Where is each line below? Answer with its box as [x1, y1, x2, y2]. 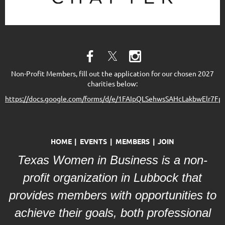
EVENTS [80, 137, 107, 146]
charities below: [87, 79, 138, 88]
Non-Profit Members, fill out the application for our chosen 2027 [11, 69, 214, 78]
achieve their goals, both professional [14, 206, 211, 219]
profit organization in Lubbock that [23, 171, 202, 184]
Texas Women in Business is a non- [18, 153, 207, 167]
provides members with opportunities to [9, 188, 216, 202]
